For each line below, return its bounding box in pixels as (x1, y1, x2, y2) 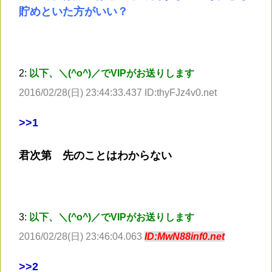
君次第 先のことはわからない (19, 149, 172, 162)
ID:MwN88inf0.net (144, 231, 225, 242)
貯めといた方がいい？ (19, 5, 128, 18)
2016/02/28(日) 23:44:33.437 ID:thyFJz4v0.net (19, 87, 217, 98)
